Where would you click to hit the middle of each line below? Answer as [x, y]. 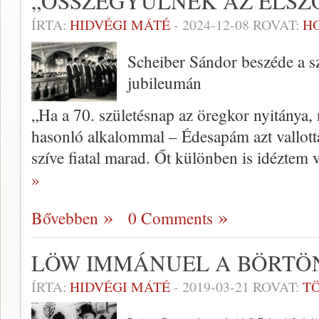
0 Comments [171, 218]
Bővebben [65, 218]
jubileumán [164, 83]
